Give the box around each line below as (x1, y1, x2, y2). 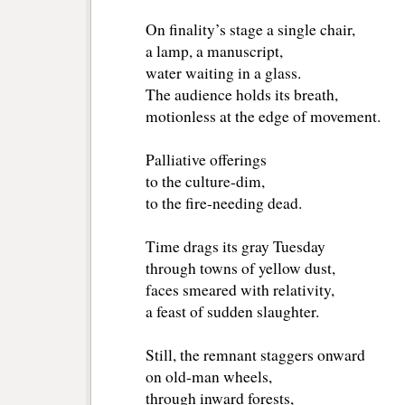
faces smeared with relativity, (146, 279, 334, 301)
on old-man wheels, (146, 366, 272, 388)
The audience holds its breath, (146, 84, 338, 106)
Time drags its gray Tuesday (146, 236, 325, 258)
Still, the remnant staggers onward (146, 344, 365, 366)
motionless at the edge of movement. (146, 106, 381, 127)
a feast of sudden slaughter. (146, 301, 319, 323)
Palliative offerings (146, 149, 267, 171)
